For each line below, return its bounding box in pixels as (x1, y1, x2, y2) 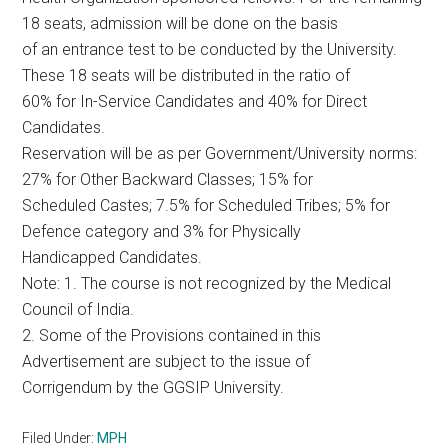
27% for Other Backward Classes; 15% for (22, 170, 314, 189)
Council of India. (22, 300, 135, 319)
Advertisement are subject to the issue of (22, 352, 311, 371)
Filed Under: (22, 430, 98, 446)
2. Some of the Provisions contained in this (22, 326, 322, 345)
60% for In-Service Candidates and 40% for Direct (22, 92, 368, 111)
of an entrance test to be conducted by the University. (22, 40, 398, 59)
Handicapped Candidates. (22, 248, 203, 267)
